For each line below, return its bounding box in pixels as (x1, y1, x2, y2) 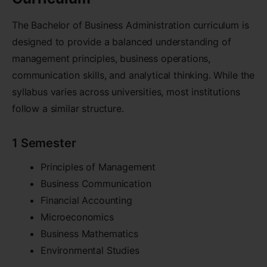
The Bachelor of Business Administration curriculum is (12, 18, 249, 31)
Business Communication (41, 177, 151, 190)
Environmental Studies (41, 244, 139, 256)
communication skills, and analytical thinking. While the (12, 69, 255, 81)
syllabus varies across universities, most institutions (12, 85, 240, 98)
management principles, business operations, (12, 52, 211, 64)
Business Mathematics (41, 227, 138, 240)
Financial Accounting (41, 194, 132, 206)
